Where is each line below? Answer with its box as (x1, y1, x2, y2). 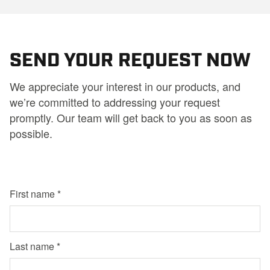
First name (10, 187, 55, 201)
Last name (10, 239, 54, 253)
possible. (10, 125, 52, 141)
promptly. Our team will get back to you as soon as (10, 110, 252, 125)
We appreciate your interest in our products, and (10, 78, 240, 94)
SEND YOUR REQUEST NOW (10, 46, 251, 69)
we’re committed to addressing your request (10, 94, 220, 110)
